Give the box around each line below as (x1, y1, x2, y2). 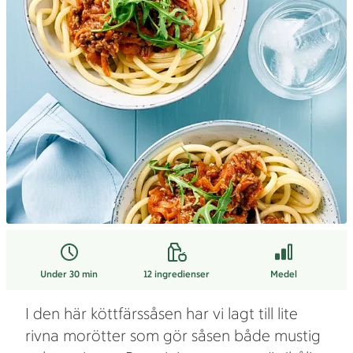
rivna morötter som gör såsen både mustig (25, 326, 321, 345)
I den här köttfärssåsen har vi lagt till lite (25, 304, 298, 323)
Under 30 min (40, 269, 98, 280)
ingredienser (154, 269, 210, 280)
